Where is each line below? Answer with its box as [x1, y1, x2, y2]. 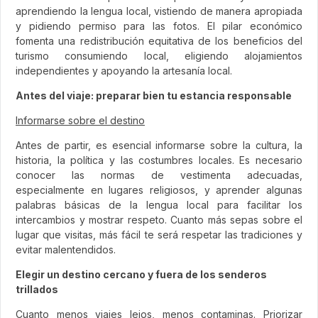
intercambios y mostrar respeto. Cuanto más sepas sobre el [16, 213, 302, 226]
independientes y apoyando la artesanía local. [16, 64, 232, 77]
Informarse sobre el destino [16, 114, 145, 126]
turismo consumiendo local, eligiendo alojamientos [16, 49, 302, 62]
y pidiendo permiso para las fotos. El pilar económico [16, 19, 302, 32]
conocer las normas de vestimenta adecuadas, [16, 168, 302, 181]
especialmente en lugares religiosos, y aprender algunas [16, 183, 302, 196]
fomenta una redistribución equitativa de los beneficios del [16, 34, 302, 47]
